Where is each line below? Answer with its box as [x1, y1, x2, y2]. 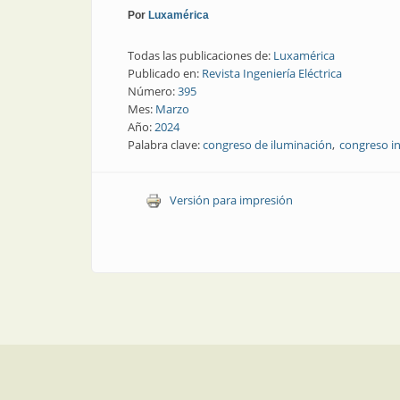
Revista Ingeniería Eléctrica [202, 64, 342, 81]
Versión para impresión [169, 191, 293, 208]
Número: [128, 82, 178, 99]
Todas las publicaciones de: [128, 46, 273, 63]
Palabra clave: [128, 136, 203, 153]
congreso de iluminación [203, 136, 332, 153]
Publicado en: [128, 64, 202, 81]
